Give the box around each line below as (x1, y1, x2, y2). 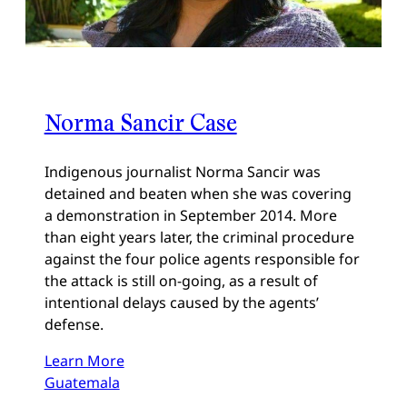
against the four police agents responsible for (44, 248, 360, 269)
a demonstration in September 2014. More (44, 204, 337, 225)
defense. (44, 313, 104, 334)
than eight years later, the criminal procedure (44, 226, 354, 247)
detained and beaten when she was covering (44, 183, 352, 203)
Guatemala (44, 372, 120, 392)
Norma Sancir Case (44, 107, 237, 136)
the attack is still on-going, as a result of (44, 270, 318, 291)
